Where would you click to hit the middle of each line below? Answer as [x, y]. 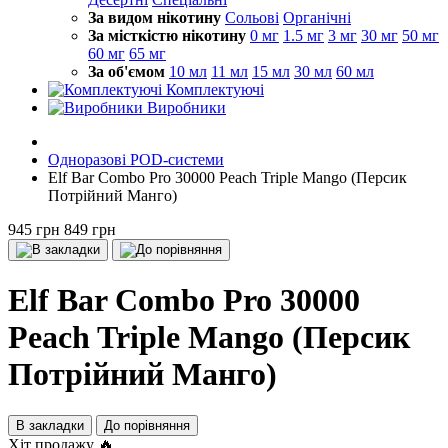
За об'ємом [126, 71]
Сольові [252, 17]
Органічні [317, 17]
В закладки [50, 425]
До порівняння [147, 425]
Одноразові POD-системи [136, 159]
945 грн [34, 229]
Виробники [186, 107]
